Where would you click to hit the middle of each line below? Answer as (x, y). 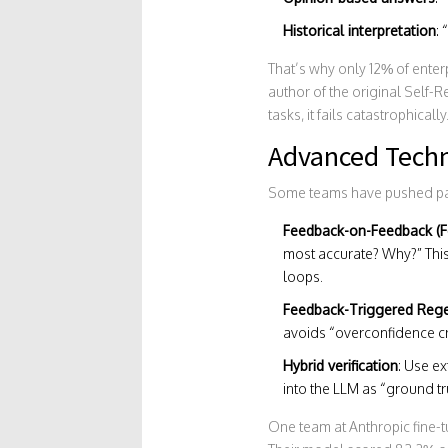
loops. (302, 276)
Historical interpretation (359, 30)
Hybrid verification (340, 365)
